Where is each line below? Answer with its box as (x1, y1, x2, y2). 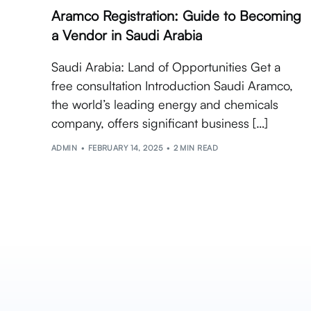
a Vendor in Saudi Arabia (51, 26, 202, 44)
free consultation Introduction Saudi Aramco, (51, 78, 293, 94)
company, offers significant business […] (51, 115, 268, 131)
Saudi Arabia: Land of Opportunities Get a (51, 59, 280, 75)
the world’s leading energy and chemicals (51, 96, 278, 112)
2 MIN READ (173, 142, 218, 153)
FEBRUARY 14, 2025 (87, 142, 163, 153)
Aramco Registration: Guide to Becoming (51, 7, 301, 25)
